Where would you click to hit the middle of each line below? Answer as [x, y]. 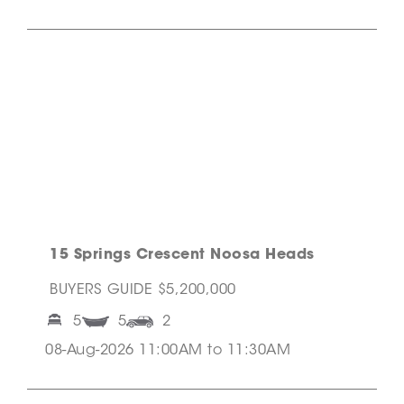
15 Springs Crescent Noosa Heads [182, 256]
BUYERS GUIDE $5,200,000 [143, 291]
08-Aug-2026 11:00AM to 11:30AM [168, 351]
